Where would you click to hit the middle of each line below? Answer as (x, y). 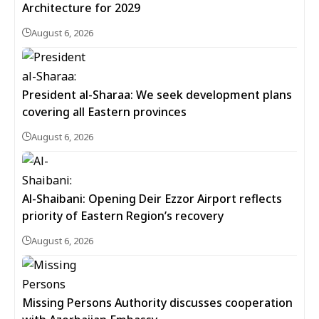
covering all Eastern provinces (104, 112)
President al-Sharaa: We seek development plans (157, 95)
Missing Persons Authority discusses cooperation (157, 303)
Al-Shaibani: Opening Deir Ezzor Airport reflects (152, 199)
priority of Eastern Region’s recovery (123, 216)
